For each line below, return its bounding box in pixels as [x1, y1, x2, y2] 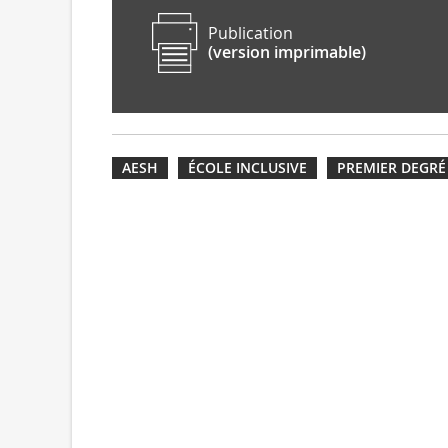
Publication [207, 22, 293, 44]
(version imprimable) [207, 41, 366, 63]
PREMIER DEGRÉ [337, 158, 446, 177]
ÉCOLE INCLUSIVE [188, 158, 307, 177]
